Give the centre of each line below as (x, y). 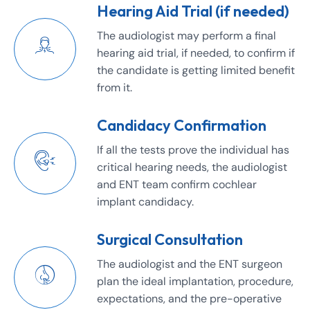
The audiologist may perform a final (186, 35)
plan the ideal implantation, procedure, (195, 281)
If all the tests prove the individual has (193, 149)
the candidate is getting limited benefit (196, 70)
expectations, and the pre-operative (189, 298)
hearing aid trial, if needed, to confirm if (196, 53)
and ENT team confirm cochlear (177, 184)
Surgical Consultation (170, 239)
